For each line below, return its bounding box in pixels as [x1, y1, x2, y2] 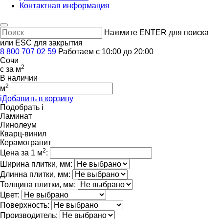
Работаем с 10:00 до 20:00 [58, 47, 153, 56]
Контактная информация [20, 1, 109, 10]
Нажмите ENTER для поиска [104, 28, 209, 37]
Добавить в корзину [2, 94, 73, 103]
